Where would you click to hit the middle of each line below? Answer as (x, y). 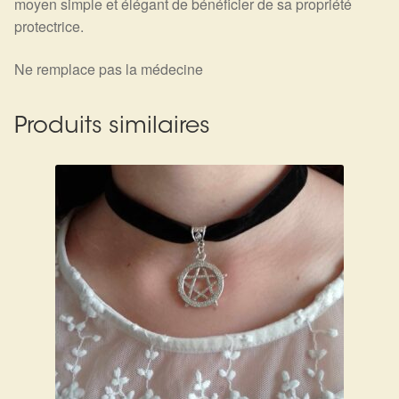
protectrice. (49, 26)
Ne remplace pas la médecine (109, 69)
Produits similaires (112, 128)
